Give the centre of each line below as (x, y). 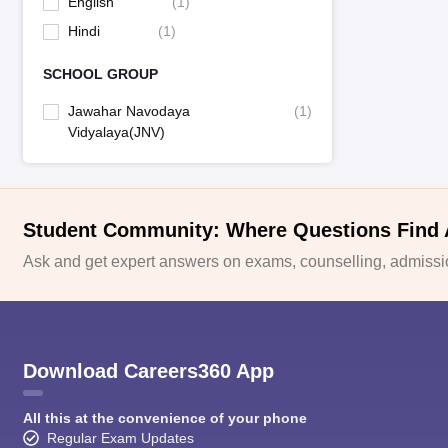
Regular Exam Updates (120, 437)
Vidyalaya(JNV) (116, 132)
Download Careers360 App (148, 370)
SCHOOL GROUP (100, 74)
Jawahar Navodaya (128, 111)
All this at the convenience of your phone (164, 417)
